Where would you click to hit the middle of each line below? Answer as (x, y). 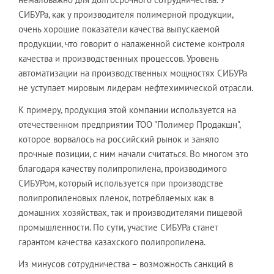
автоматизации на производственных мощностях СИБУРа (133, 73)
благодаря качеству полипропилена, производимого (123, 168)
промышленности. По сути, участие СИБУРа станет (118, 227)
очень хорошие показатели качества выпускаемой (119, 29)
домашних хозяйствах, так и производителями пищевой (130, 212)
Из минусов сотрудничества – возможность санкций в (126, 264)
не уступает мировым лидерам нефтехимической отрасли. (136, 87)
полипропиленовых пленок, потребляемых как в (116, 198)
